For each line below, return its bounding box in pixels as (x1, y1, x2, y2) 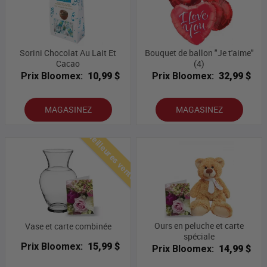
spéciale (184, 231, 215, 243)
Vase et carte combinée (24, 221, 111, 232)
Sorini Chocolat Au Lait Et (20, 47, 116, 59)
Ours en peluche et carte (154, 220, 244, 232)
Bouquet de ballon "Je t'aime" (144, 47, 254, 59)
